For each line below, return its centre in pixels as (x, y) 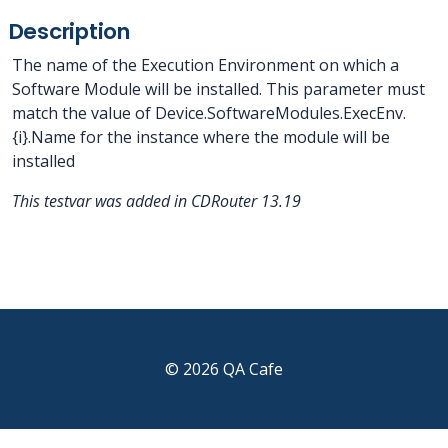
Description (69, 31)
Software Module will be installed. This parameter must (218, 89)
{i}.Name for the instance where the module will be (201, 137)
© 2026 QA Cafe (224, 369)
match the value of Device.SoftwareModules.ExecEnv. (209, 113)
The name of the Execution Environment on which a (205, 65)
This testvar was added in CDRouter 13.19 (156, 201)
